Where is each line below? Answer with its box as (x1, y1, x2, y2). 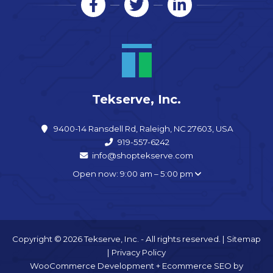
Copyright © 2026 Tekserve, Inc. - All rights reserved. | (12, 233, 227, 244)
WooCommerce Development (30, 260, 154, 271)
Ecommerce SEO (162, 260, 232, 271)
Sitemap (227, 233, 261, 244)
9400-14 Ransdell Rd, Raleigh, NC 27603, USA (54, 123, 234, 133)
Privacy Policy (112, 247, 166, 257)
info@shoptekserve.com (92, 150, 193, 160)
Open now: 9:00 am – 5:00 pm (72, 168, 195, 179)
